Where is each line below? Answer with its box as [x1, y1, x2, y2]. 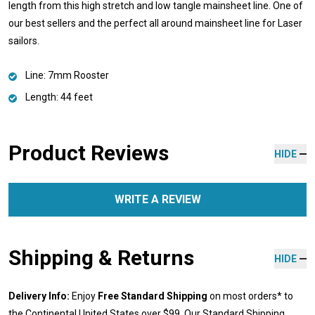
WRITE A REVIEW [114, 192, 201, 206]
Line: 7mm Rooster [25, 69, 109, 81]
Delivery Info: [8, 290, 70, 302]
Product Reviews [8, 140, 169, 165]
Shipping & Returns [8, 245, 194, 270]
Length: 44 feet [25, 91, 93, 103]
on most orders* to [207, 290, 293, 302]
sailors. [8, 34, 39, 46]
